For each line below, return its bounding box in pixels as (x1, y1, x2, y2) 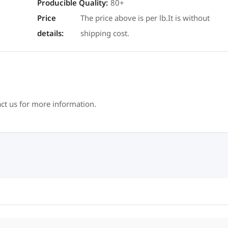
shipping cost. (80, 25, 130, 42)
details (37, 25, 62, 42)
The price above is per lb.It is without (80, 10, 210, 26)
